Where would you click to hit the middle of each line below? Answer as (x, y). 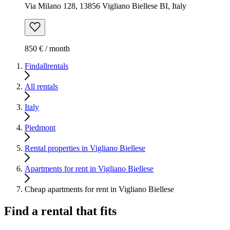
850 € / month (47, 48)
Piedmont (40, 127)
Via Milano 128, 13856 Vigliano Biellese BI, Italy (106, 6)
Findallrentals (46, 66)
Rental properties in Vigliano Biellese (85, 148)
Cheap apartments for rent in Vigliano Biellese (99, 189)
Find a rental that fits (60, 211)
